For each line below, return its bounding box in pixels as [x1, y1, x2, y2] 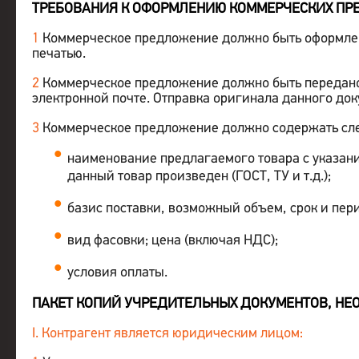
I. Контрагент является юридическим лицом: [32, 326, 304, 341]
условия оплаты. [67, 265, 168, 280]
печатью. [32, 46, 87, 62]
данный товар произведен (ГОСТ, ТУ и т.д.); [67, 169, 332, 184]
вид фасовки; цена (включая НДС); [67, 233, 279, 248]
